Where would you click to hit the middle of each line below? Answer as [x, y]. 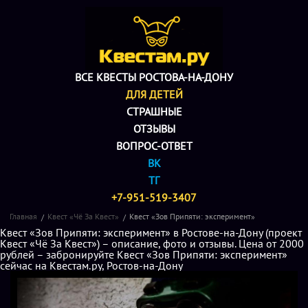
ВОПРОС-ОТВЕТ [154, 146]
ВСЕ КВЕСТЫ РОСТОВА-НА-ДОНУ [154, 77]
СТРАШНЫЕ [154, 111]
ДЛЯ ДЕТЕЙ [154, 94]
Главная [23, 216]
